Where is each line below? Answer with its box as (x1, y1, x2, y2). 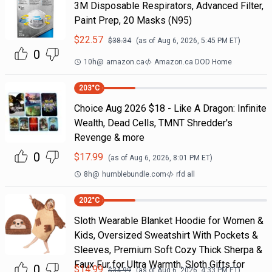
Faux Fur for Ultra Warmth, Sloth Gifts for (73, 259, 245, 270)
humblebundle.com (101, 170, 166, 178)
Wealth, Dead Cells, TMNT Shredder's (73, 117, 233, 129)
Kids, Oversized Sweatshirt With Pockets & (73, 229, 258, 241)
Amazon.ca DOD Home (154, 58, 232, 66)
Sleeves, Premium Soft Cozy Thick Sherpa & (73, 244, 262, 256)
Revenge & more (73, 132, 144, 143)
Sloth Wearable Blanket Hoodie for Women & (73, 215, 263, 226)
